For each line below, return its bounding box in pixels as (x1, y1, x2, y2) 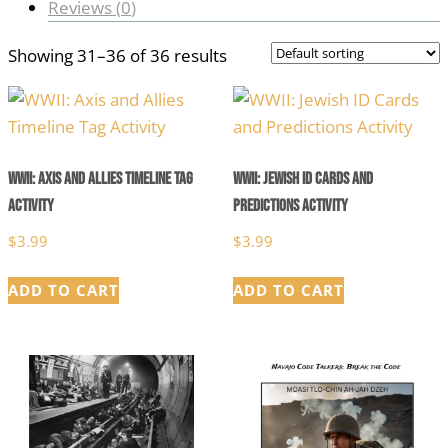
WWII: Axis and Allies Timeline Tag (8, 168, 193, 189)
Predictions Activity (232, 195, 348, 216)
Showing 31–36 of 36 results (8, 44, 227, 68)
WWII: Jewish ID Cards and (232, 168, 373, 189)
